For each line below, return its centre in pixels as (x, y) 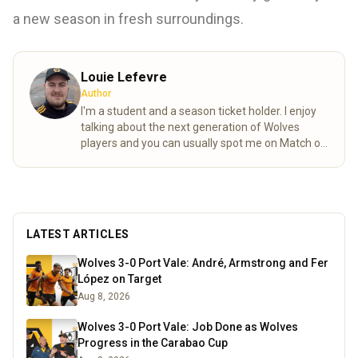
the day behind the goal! (141, 159)
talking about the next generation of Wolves (190, 127)
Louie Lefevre (124, 77)
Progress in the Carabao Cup (153, 342)
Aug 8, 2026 (104, 296)
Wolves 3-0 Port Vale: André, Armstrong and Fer (203, 263)
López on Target (119, 278)
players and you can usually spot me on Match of (203, 143)
